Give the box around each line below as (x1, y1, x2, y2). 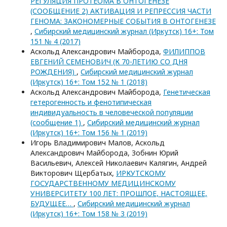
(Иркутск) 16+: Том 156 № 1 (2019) (30, 127, 147, 137)
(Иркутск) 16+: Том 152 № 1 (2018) (30, 77, 147, 87)
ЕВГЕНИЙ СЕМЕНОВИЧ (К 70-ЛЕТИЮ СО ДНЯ (30, 56, 187, 66)
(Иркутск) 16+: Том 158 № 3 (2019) (30, 208, 147, 218)
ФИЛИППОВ (163, 46, 205, 56)
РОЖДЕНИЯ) (30, 66, 77, 77)
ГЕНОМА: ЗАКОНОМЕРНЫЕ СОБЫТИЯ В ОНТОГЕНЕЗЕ (30, 16, 216, 26)
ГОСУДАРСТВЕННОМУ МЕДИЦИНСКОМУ (30, 178, 176, 188)
